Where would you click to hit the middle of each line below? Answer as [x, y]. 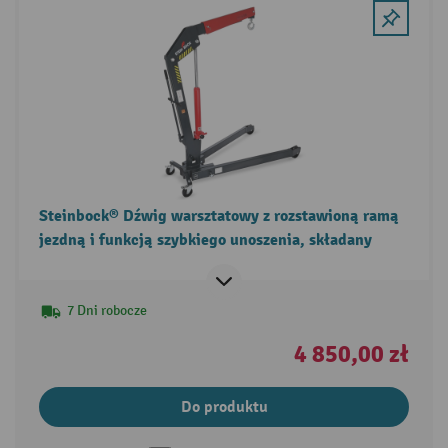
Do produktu [224, 406]
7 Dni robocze [106, 310]
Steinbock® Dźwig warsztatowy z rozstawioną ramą [218, 215]
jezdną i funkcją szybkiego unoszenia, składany [205, 239]
